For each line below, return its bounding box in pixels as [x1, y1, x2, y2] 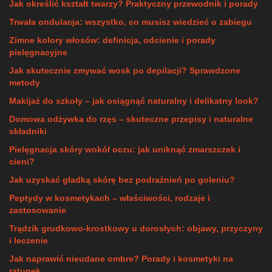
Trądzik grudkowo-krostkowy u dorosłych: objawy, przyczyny [9, 223, 263, 233]
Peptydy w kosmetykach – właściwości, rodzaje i [9, 193, 210, 203]
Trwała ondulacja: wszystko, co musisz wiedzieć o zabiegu [9, 17, 252, 27]
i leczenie [9, 236, 48, 245]
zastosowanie [9, 205, 66, 215]
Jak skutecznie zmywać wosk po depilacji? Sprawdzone [9, 66, 240, 75]
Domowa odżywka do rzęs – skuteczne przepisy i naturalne [9, 114, 253, 124]
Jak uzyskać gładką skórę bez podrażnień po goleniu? [9, 175, 235, 185]
